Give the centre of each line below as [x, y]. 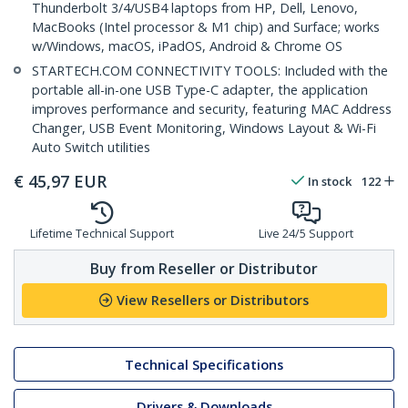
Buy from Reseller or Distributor [204, 268]
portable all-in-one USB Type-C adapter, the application [200, 90]
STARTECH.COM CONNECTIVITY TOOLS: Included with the [210, 71]
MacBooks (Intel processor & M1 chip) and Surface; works [206, 27]
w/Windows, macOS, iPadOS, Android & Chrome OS [187, 46]
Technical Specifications [204, 364]
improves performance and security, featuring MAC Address [212, 109]
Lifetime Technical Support [102, 234]
